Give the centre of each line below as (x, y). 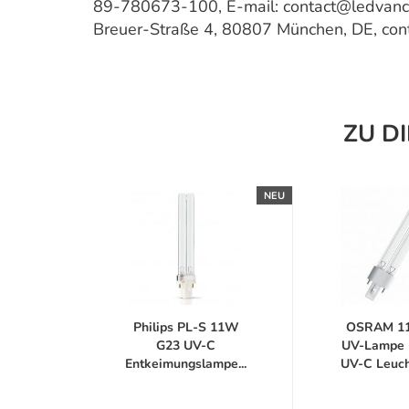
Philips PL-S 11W (186, 327)
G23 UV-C (186, 346)
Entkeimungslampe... (186, 364)
